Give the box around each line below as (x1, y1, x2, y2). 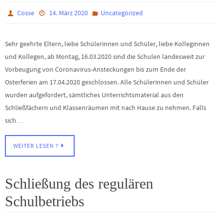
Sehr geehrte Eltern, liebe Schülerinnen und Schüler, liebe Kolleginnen (5, 39, 210, 48)
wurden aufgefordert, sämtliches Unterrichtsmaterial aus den (5, 90, 184, 99)
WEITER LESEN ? (13, 142, 58, 150)
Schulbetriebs (5, 193, 84, 210)
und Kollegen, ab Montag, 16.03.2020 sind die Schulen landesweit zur (5, 52, 205, 61)
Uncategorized (100, 8, 143, 17)
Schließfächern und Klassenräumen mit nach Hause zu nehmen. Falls (5, 103, 206, 112)
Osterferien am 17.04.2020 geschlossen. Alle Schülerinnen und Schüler (5, 77, 209, 86)
